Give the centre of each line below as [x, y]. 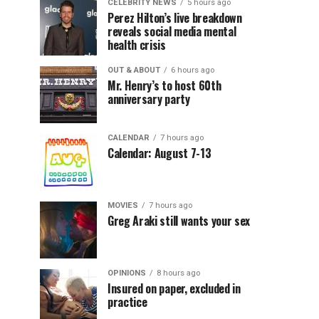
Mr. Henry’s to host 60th [164, 85]
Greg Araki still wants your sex [179, 221]
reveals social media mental [172, 31]
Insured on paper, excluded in [174, 288]
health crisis [137, 45]
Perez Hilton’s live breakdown [175, 18]
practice [127, 302]
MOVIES [123, 205]
